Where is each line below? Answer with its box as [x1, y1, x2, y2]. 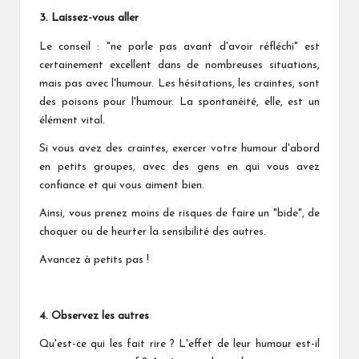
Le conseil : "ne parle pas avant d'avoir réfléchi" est [39, 41, 320, 52]
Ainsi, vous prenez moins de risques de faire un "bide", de [39, 208, 320, 219]
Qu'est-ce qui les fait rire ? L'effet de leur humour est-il [39, 338, 320, 349]
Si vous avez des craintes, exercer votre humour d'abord [39, 143, 320, 154]
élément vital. [39, 115, 105, 126]
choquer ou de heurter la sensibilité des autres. [39, 226, 266, 237]
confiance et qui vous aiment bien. [39, 179, 204, 191]
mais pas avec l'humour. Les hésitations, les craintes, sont [39, 78, 320, 89]
